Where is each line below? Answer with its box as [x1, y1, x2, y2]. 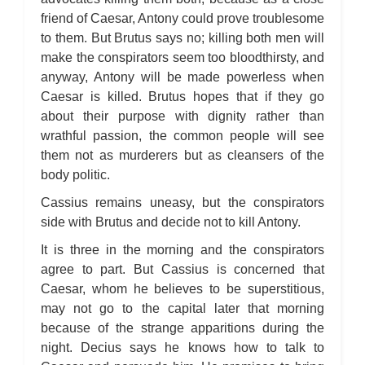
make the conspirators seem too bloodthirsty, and [41, 51, 324, 64]
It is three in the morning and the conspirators [41, 243, 324, 257]
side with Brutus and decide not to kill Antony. [41, 215, 307, 229]
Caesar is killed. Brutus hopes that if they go [41, 90, 324, 103]
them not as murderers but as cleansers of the [41, 148, 324, 162]
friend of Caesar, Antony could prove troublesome [41, 11, 324, 25]
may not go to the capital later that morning [41, 301, 324, 315]
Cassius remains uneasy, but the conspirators [41, 196, 324, 209]
